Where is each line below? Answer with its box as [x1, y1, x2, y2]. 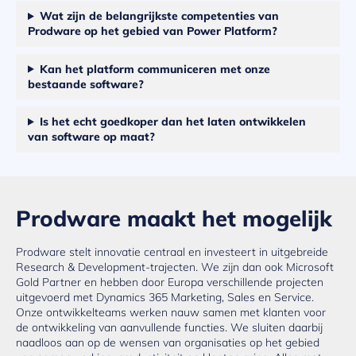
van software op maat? [28, 129, 155, 144]
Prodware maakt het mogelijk [16, 204, 332, 233]
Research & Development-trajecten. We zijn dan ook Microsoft [16, 259, 334, 274]
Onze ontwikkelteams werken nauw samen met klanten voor [16, 304, 326, 319]
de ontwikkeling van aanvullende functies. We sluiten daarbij [16, 319, 323, 335]
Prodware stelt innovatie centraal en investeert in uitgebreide [16, 244, 328, 259]
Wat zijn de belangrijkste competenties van [39, 9, 279, 24]
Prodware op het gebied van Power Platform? [28, 24, 277, 39]
